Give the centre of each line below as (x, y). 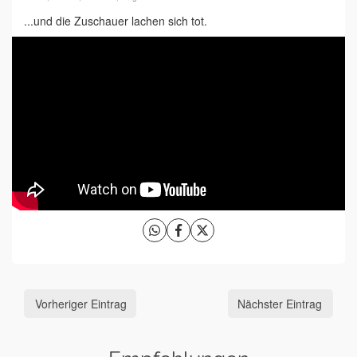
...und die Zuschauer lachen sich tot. (116, 21)
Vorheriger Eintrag (81, 304)
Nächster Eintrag (280, 304)
